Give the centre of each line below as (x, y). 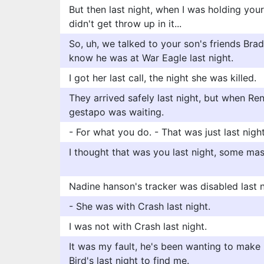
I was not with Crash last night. (138, 226)
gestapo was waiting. (116, 112)
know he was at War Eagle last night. (151, 58)
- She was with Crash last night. (140, 206)
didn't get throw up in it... (125, 24)
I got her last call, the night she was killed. (163, 78)
